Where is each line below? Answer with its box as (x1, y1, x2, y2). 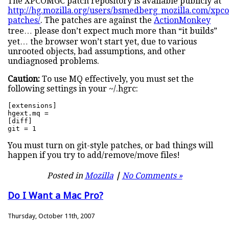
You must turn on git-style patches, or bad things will (8, 141, 213, 151)
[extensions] (8, 102, 57, 110)
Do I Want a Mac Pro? (8, 190, 103, 201)
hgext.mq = (8, 109, 49, 118)
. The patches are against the (40, 15, 154, 26)
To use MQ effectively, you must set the (40, 74, 194, 84)
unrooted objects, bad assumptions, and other (8, 47, 186, 57)
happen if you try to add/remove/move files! (8, 150, 180, 161)
